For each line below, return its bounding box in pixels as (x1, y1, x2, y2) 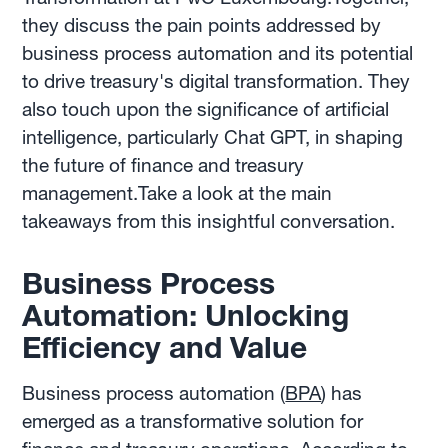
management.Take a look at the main (22, 181, 333, 205)
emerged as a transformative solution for (22, 409, 364, 433)
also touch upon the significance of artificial (22, 97, 390, 121)
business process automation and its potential (22, 41, 414, 65)
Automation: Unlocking (22, 296, 350, 334)
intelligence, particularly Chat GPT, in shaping (22, 125, 404, 149)
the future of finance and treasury (22, 153, 305, 177)
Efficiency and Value (22, 328, 308, 366)
